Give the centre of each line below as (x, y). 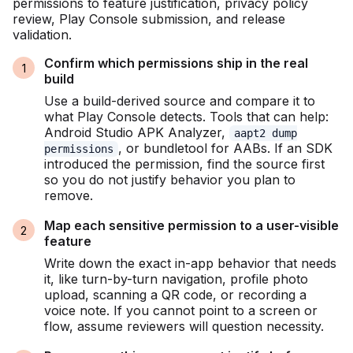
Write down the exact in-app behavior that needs (190, 264)
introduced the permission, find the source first (184, 164)
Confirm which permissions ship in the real (176, 63)
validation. (42, 35)
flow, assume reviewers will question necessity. (184, 327)
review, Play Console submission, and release (149, 19)
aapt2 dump (266, 134)
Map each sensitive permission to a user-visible (191, 226)
